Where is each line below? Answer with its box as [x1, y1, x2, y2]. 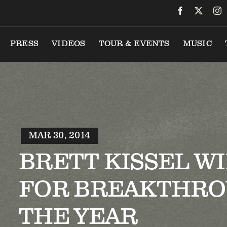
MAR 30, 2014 [28, 129, 91, 141]
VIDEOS [52, 38, 86, 49]
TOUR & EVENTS [98, 38, 170, 49]
